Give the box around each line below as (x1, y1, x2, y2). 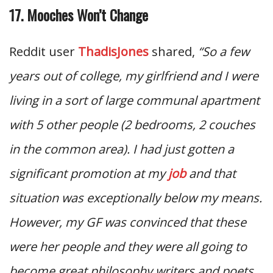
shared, (149, 43, 198, 60)
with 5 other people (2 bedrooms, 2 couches (9, 116, 255, 133)
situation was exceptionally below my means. (9, 189, 262, 206)
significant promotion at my (9, 165, 168, 182)
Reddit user (9, 43, 78, 60)
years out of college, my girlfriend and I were (9, 67, 258, 84)
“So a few (198, 43, 249, 60)
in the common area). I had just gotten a (9, 140, 234, 157)
